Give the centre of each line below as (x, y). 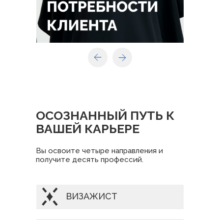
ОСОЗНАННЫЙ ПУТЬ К (105, 115)
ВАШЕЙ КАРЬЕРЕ (88, 129)
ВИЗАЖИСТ (92, 196)
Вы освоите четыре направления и (99, 151)
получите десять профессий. (90, 160)
